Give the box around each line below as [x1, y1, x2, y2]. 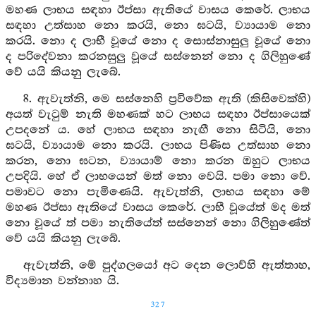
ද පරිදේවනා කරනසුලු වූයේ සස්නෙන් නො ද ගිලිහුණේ [6, 50, 310, 63]
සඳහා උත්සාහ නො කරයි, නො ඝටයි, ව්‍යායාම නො [6, 19, 310, 32]
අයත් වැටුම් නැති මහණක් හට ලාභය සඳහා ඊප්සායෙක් [6, 108, 310, 121]
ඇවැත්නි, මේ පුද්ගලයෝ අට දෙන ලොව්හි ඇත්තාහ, [23, 259, 310, 272]
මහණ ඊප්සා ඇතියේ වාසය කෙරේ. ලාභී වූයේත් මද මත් [6, 201, 310, 214]
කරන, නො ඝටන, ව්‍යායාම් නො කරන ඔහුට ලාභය [6, 154, 310, 168]
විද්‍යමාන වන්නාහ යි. [6, 274, 119, 288]
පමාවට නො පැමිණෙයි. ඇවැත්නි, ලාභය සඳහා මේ [6, 186, 310, 199]
